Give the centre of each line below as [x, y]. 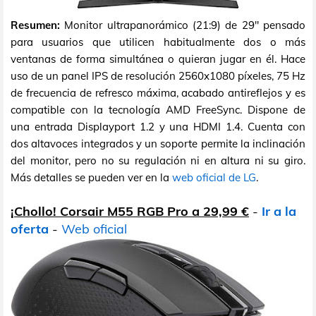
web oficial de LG [214, 177]
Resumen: [35, 25]
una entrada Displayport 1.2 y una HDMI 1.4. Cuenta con [158, 126]
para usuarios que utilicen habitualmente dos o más [158, 42]
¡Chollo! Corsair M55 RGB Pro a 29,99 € [130, 211]
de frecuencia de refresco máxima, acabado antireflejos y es [158, 92]
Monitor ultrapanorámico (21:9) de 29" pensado [183, 25]
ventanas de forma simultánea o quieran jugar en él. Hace [158, 59]
